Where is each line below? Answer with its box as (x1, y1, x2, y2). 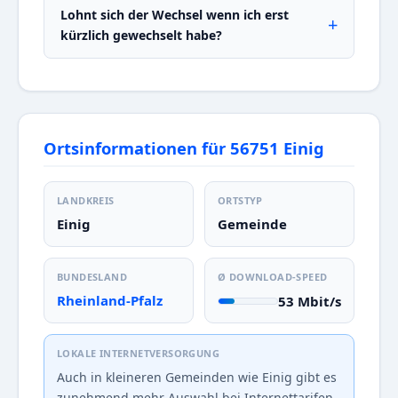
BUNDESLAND (57, 270, 127, 284)
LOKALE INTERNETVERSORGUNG (57, 346, 219, 361)
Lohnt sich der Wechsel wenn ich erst (60, 6, 289, 24)
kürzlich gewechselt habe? (60, 27, 222, 44)
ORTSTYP (218, 194, 263, 208)
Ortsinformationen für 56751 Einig (44, 137, 324, 160)
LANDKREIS (57, 194, 115, 208)
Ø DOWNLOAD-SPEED (218, 270, 328, 284)
